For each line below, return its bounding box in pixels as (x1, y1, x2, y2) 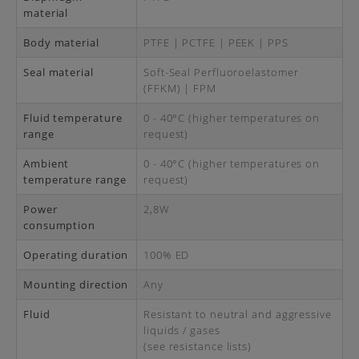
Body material (23, 35, 99, 50)
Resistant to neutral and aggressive (143, 307, 332, 321)
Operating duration (23, 248, 129, 262)
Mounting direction (23, 277, 129, 292)
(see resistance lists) (143, 339, 252, 353)
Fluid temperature (23, 111, 123, 125)
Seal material (23, 65, 94, 79)
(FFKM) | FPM (143, 81, 216, 95)
